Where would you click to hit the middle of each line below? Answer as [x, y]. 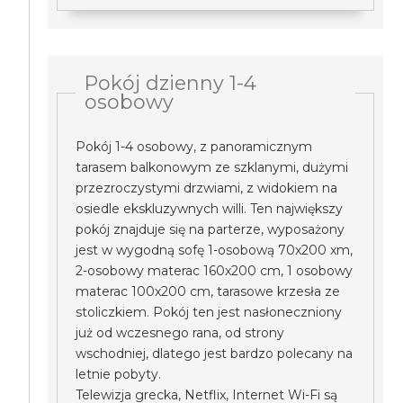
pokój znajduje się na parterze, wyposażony [210, 229]
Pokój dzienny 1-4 [171, 83]
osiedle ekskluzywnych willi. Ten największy [210, 209]
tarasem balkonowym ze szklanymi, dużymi [212, 167]
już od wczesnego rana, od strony [180, 333]
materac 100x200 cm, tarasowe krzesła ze [208, 291]
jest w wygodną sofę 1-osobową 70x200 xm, [215, 250]
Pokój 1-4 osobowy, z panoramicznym [194, 147]
